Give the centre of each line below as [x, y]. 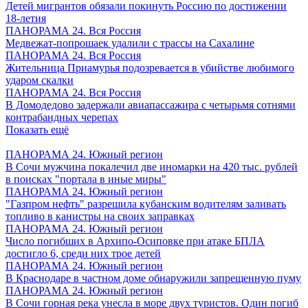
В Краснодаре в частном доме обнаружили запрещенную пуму [153, 278]
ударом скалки [40, 80]
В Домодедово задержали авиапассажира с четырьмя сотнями [151, 105]
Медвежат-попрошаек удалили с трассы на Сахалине [130, 43]
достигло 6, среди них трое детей [83, 253]
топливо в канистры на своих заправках [100, 216]
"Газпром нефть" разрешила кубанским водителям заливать [146, 204]
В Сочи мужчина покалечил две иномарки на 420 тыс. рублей [152, 167]
